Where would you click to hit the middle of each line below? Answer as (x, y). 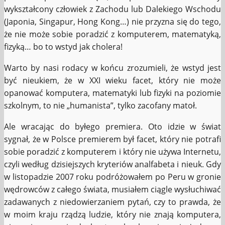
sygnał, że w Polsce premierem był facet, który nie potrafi (113, 139)
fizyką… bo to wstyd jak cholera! (63, 47)
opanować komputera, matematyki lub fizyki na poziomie (113, 93)
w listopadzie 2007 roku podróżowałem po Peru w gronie (113, 177)
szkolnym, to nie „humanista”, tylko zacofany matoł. (100, 106)
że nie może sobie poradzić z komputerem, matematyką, (113, 34)
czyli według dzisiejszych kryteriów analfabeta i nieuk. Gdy (113, 164)
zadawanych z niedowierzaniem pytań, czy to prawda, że (113, 202)
